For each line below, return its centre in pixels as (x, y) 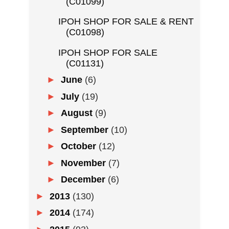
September (86, 130)
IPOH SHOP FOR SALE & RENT (126, 22)
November (84, 163)
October (79, 146)
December (84, 180)
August (78, 113)
